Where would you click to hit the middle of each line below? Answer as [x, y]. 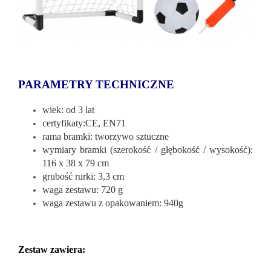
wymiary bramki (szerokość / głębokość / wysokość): [148, 149]
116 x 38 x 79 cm [76, 163]
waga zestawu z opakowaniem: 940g [113, 203]
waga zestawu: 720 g [83, 189]
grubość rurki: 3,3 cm [83, 176]
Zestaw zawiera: [52, 249]
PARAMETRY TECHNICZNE [96, 84]
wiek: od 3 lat [68, 109]
